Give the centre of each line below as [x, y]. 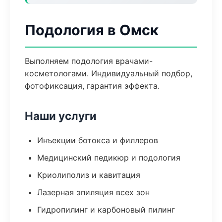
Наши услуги [61, 116]
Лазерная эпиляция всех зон [93, 192]
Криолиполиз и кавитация [89, 175]
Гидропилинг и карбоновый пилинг [106, 210]
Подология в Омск [92, 30]
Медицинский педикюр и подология [109, 158]
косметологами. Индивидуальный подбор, [109, 73]
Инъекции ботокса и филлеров [98, 140]
